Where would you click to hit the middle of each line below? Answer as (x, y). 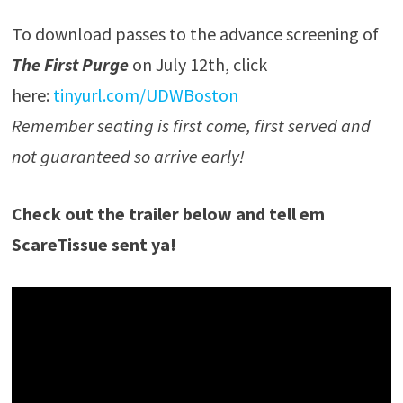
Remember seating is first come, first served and (191, 126)
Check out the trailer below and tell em (168, 214)
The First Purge (70, 65)
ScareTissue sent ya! (94, 245)
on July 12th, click (197, 65)
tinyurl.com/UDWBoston (145, 95)
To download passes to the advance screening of (195, 34)
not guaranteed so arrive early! (128, 157)
